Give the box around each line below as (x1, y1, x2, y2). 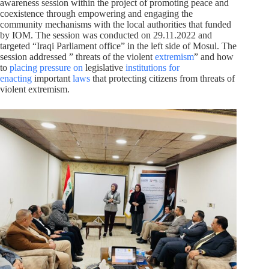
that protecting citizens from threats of (90, 73, 235, 83)
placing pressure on (10, 62, 83, 73)
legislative (83, 62, 125, 73)
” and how (194, 51, 234, 62)
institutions (125, 62, 166, 73)
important (32, 73, 73, 83)
